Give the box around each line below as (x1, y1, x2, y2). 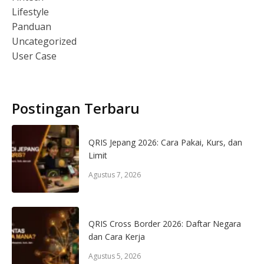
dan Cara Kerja (88, 231, 146, 243)
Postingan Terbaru (12, 98, 140, 118)
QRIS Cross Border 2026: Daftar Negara (88, 218, 242, 230)
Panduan (12, 20, 51, 34)
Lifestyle (12, 5, 49, 19)
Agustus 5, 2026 (88, 251, 141, 262)
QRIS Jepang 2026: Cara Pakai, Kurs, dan (88, 136, 243, 148)
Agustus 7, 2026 (88, 169, 141, 180)
